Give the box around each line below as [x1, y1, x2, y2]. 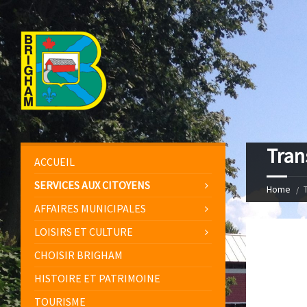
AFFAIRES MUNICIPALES [34, 201, 146, 216]
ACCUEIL [34, 155, 75, 169]
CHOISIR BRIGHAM [34, 248, 123, 262]
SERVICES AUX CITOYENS [34, 178, 150, 193]
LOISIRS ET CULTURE [34, 225, 133, 239]
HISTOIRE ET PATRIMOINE [34, 271, 160, 286]
